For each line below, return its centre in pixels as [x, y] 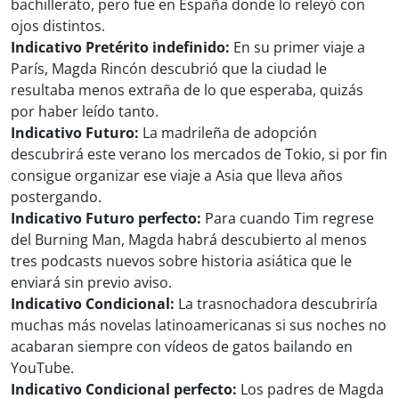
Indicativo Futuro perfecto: [106, 219]
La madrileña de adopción [228, 133]
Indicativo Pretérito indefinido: [120, 48]
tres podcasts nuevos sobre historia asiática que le [181, 261]
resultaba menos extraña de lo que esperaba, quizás [187, 90]
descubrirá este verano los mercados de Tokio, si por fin [199, 155]
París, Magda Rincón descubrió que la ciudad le [169, 69]
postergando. [56, 197]
